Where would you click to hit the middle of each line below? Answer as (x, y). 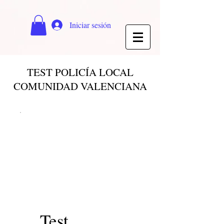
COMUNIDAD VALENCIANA (80, 86)
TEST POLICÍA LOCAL (80, 72)
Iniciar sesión (90, 25)
